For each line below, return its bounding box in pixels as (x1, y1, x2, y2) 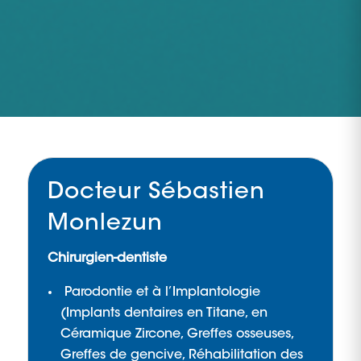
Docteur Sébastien (47, 181, 265, 204)
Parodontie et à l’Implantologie (60, 285, 260, 299)
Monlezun (47, 213, 163, 235)
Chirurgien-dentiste (47, 252, 167, 265)
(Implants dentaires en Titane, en (60, 306, 268, 320)
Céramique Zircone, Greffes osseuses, (60, 327, 293, 341)
